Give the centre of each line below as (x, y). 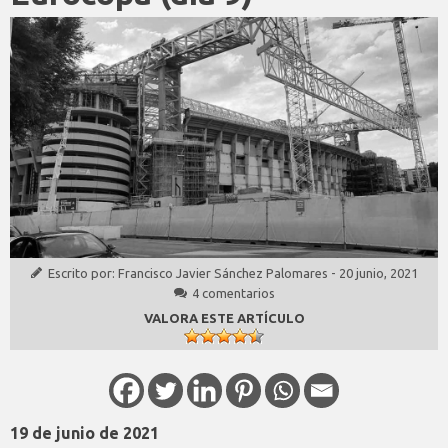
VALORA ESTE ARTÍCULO (224, 317)
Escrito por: (83, 272)
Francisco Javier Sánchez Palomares (223, 272)
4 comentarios (233, 292)
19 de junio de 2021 (84, 433)
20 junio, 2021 (378, 272)
